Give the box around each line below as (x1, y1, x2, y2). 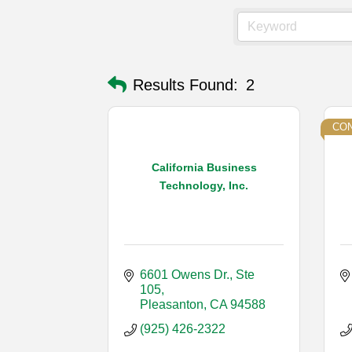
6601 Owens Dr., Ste (140, 268, 255, 282)
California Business (151, 160, 257, 174)
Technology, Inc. (159, 178, 248, 192)
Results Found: (133, 75, 238, 93)
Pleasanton (140, 298, 203, 312)
